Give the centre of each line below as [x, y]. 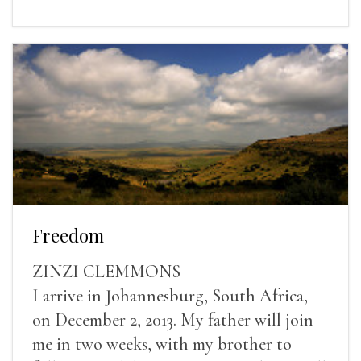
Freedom [68, 235]
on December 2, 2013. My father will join [173, 320]
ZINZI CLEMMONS [106, 271]
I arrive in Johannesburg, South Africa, [170, 295]
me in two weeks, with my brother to [162, 344]
